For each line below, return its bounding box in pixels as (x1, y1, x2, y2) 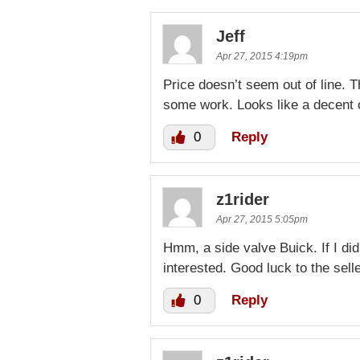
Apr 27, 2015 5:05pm (216, 214, 308, 225)
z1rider (216, 190, 269, 208)
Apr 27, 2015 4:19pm (216, 51, 308, 62)
